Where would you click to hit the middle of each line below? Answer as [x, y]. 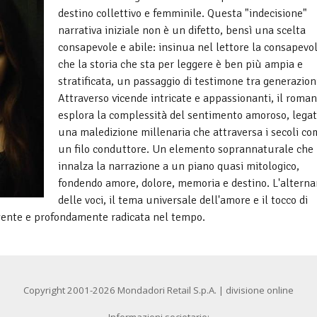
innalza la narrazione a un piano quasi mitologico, [179, 166]
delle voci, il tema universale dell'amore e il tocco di [183, 200]
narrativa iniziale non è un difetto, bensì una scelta [182, 30]
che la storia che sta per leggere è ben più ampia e [180, 64]
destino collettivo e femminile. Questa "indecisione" [183, 13]
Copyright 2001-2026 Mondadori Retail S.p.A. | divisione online [158, 290]
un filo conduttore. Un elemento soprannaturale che [186, 149]
